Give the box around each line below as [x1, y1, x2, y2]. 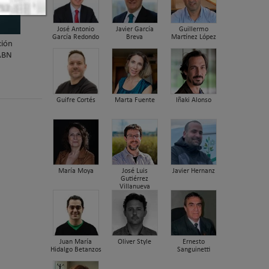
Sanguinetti [177, 246, 210, 253]
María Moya [58, 167, 94, 175]
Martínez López [171, 33, 216, 41]
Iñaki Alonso [175, 96, 211, 104]
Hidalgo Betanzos [50, 246, 101, 253]
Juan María [59, 238, 92, 246]
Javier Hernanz [172, 167, 215, 175]
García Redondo [52, 33, 100, 41]
